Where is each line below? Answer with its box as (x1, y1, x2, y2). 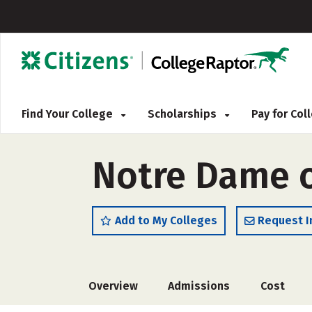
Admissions (168, 279, 231, 292)
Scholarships (148, 107, 219, 120)
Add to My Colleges (115, 214, 217, 227)
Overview (88, 279, 138, 292)
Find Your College (22, 107, 116, 120)
